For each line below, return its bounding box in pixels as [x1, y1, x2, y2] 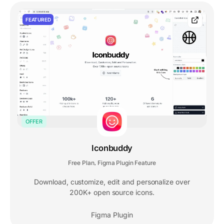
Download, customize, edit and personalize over [33, 177, 190, 186]
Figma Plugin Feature [97, 158, 156, 166]
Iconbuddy [91, 142, 133, 153]
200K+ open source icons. [69, 187, 154, 196]
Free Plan [67, 158, 94, 166]
